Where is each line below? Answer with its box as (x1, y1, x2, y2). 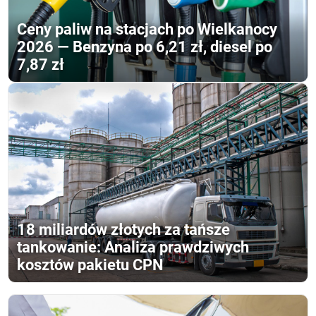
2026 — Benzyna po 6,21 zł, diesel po (17, 37, 273, 56)
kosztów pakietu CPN (17, 256, 164, 274)
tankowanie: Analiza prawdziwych (17, 238, 250, 257)
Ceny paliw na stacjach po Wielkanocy (17, 20, 278, 38)
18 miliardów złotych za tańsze (17, 221, 231, 239)
